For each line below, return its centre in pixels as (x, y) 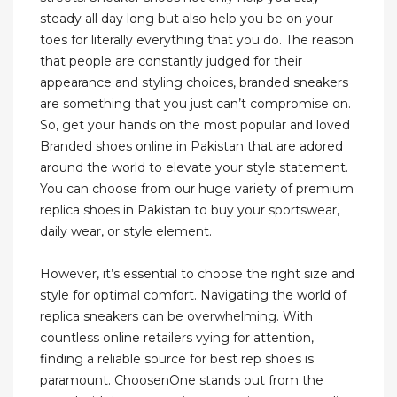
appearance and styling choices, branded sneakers (194, 83)
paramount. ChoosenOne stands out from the (182, 381)
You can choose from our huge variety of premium (197, 189)
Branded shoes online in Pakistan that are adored (191, 147)
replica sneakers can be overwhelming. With (176, 317)
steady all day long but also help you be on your (187, 19)
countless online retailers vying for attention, (177, 338)
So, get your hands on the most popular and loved (195, 125)
